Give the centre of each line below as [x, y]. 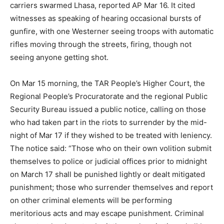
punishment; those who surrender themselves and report [111, 187]
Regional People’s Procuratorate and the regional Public [109, 96]
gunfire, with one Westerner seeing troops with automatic [112, 31]
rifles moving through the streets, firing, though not [101, 44]
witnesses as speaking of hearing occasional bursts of [105, 18]
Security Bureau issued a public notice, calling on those [108, 109]
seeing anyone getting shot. [59, 57]
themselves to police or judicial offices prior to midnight [108, 161]
